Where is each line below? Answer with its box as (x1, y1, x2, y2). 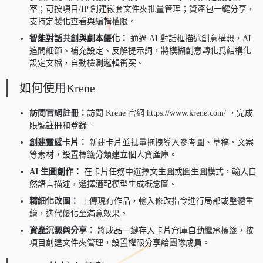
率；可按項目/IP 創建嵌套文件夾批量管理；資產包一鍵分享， (29, 5, 255, 14)
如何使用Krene (19, 82, 95, 95)
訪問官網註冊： (29, 109, 87, 118)
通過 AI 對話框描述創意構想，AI (128, 34, 251, 43)
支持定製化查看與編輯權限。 (29, 17, 136, 26)
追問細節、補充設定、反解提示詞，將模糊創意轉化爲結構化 (29, 46, 251, 56)
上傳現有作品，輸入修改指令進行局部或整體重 (79, 197, 254, 206)
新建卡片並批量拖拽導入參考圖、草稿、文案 (87, 138, 254, 147)
